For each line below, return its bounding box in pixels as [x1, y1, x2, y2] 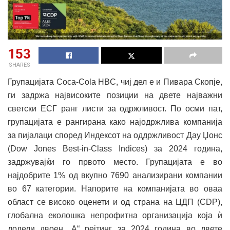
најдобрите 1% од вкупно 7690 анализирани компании [8, 171, 222, 180]
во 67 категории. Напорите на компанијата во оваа [8, 184, 222, 194]
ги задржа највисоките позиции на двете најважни [8, 91, 222, 100]
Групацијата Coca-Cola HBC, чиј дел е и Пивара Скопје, [8, 78, 222, 87]
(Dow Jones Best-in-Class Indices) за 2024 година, [8, 144, 222, 154]
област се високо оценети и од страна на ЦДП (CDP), [8, 198, 222, 207]
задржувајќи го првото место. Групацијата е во [8, 158, 222, 167]
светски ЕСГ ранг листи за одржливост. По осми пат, [8, 104, 222, 113]
